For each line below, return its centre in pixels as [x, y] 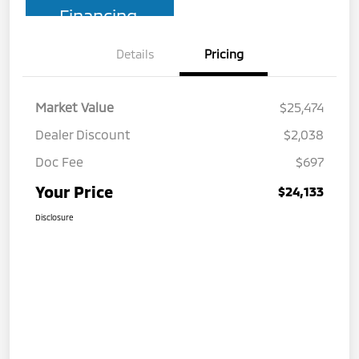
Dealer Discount [83, 134]
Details [135, 53]
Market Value [75, 107]
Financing [98, 15]
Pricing [224, 53]
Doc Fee [59, 161]
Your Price [74, 191]
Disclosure [54, 217]
